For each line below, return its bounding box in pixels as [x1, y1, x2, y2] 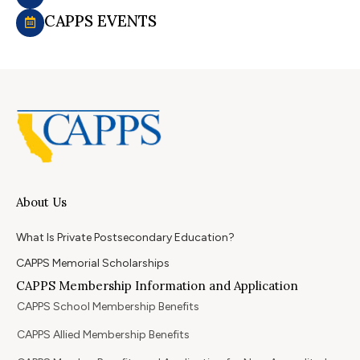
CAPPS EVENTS [44, 10, 157, 31]
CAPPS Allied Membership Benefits [17, 328, 190, 342]
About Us [16, 194, 67, 211]
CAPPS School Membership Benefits [17, 300, 199, 314]
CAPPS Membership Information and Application [16, 278, 298, 294]
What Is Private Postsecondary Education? [16, 231, 235, 245]
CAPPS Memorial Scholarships [16, 256, 170, 271]
